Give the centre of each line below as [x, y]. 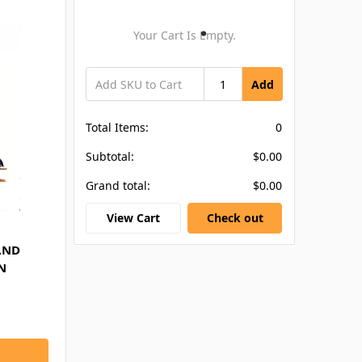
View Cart [133, 217]
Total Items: [118, 128]
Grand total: [118, 186]
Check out [235, 217]
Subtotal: [110, 157]
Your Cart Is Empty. [184, 36]
